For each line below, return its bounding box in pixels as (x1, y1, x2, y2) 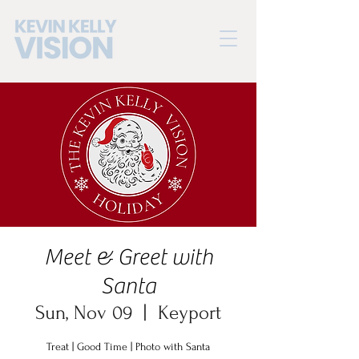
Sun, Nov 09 (35, 302, 132, 324)
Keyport (158, 302, 221, 324)
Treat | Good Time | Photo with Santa (46, 341, 210, 353)
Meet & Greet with (43, 244, 213, 270)
